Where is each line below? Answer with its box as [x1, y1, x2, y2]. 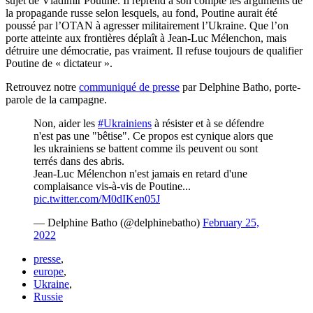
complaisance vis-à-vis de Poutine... [34, 180, 191, 192]
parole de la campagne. [6, 93, 107, 105]
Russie [34, 290, 63, 303]
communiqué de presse [79, 80, 180, 93]
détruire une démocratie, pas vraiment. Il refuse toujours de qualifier [6, 44, 303, 57]
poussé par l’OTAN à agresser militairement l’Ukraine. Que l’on [6, 19, 289, 31]
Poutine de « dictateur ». [6, 57, 112, 69]
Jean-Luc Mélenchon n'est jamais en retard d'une [34, 167, 247, 180]
